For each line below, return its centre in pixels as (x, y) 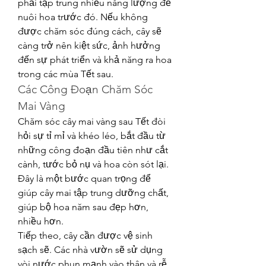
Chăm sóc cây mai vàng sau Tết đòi (92, 121)
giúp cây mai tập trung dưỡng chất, (93, 193)
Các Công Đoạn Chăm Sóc (85, 89)
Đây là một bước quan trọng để (84, 178)
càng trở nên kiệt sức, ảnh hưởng (89, 45)
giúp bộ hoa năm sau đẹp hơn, (83, 207)
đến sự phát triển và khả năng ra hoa (95, 60)
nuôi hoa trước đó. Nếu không (83, 17)
